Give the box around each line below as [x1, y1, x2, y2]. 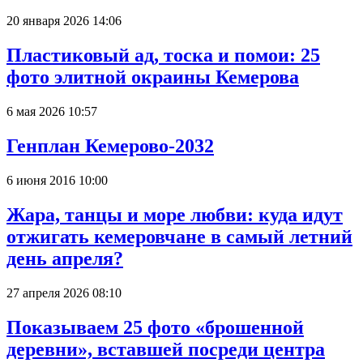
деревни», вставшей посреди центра [6, 338, 325, 360]
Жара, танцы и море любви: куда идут [6, 203, 343, 225]
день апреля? [6, 247, 123, 269]
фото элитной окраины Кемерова [6, 66, 299, 88]
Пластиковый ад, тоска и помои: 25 [6, 45, 320, 66]
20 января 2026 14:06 [6, 14, 122, 28]
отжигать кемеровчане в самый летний [6, 225, 352, 247]
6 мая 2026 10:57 [6, 105, 97, 119]
